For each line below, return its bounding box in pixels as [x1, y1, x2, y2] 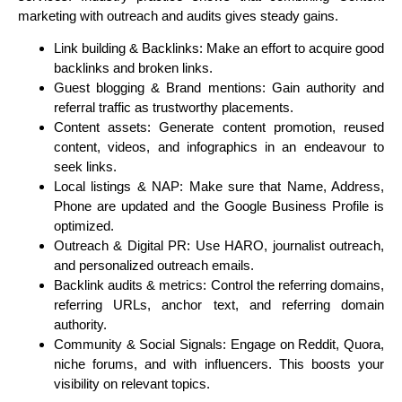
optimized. [54, 218, 114, 234]
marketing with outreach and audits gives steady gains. [18, 7, 338, 23]
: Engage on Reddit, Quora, [223, 336, 385, 353]
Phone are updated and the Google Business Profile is [54, 198, 384, 214]
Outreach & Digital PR [54, 238, 188, 254]
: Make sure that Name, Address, [179, 179, 384, 195]
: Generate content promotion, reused [147, 119, 385, 135]
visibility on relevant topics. [54, 376, 210, 392]
